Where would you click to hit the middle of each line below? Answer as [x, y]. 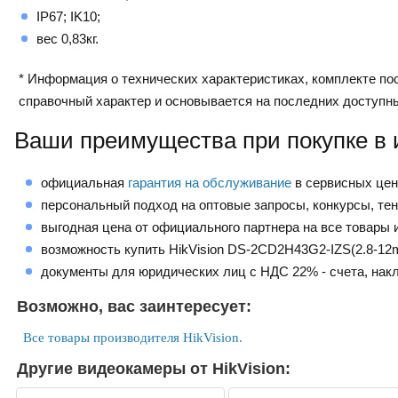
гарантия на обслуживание [210, 183]
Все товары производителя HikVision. [133, 338]
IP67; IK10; [68, 16]
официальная [84, 183]
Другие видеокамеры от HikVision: [154, 369]
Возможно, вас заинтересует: [134, 307]
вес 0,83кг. [68, 38]
